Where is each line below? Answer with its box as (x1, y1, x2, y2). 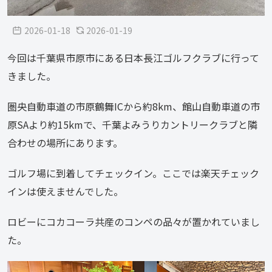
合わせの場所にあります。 (7, 135, 123, 151)
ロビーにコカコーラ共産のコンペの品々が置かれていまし (7, 214, 260, 229)
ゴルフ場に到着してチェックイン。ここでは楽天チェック (7, 166, 259, 181)
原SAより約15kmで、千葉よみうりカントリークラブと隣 (7, 117, 257, 132)
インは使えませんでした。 (7, 184, 123, 199)
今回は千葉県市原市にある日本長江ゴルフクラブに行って (7, 50, 259, 66)
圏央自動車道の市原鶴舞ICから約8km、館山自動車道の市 (7, 99, 260, 114)
